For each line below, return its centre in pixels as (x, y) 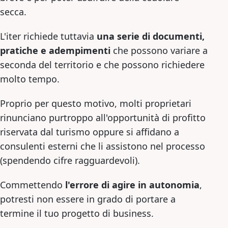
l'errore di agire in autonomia (132, 184)
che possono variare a (159, 50)
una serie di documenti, (151, 36)
